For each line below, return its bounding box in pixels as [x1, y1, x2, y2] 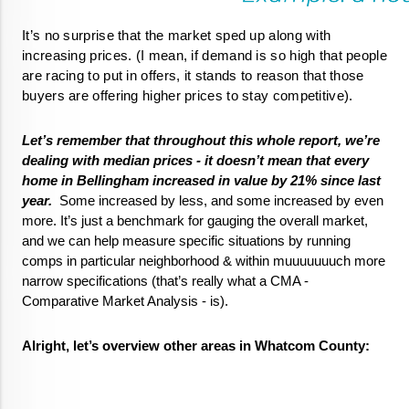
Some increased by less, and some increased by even [52, 193, 383, 208]
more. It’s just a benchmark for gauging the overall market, [22, 213, 368, 228]
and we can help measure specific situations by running [22, 233, 351, 248]
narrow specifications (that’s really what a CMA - [22, 273, 309, 288]
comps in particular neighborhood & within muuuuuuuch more [22, 253, 385, 268]
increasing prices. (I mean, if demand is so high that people [22, 47, 387, 63]
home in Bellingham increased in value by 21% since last [22, 173, 381, 188]
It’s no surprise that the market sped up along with [22, 27, 331, 43]
